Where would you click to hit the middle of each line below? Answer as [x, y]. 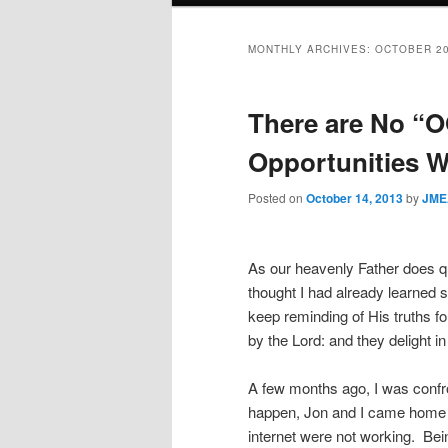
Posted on [277, 198]
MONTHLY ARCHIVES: [311, 49]
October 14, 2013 [354, 198]
